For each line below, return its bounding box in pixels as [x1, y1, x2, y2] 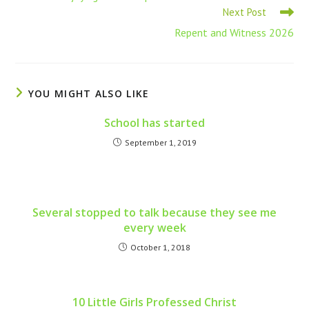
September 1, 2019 [124, 137, 197, 148]
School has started [104, 114, 205, 130]
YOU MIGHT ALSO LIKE [28, 86, 150, 100]
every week [123, 219, 186, 235]
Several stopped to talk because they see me [32, 204, 277, 220]
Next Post [222, 5, 266, 19]
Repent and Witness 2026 [174, 25, 294, 39]
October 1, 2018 [130, 241, 190, 252]
